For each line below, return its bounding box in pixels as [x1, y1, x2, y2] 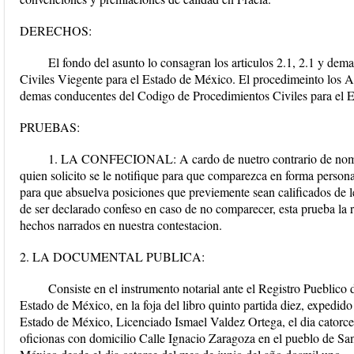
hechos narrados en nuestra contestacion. [20, 217, 222, 233]
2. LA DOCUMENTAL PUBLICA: [20, 248, 205, 265]
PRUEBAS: [20, 119, 80, 135]
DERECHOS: [20, 22, 92, 39]
